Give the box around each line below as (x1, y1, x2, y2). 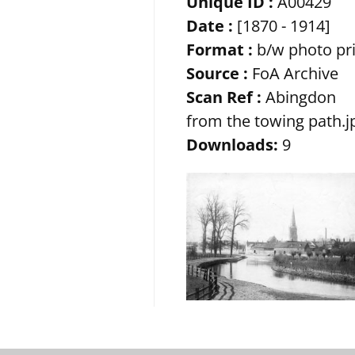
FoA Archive (248, 62, 339, 84)
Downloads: (186, 133, 283, 155)
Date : (186, 14, 234, 36)
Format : (186, 38, 254, 60)
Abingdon (261, 86, 337, 108)
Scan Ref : (186, 86, 262, 108)
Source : (186, 62, 249, 84)
